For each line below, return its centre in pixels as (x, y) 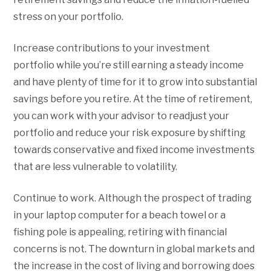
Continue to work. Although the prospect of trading (133, 198)
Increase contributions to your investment (112, 48)
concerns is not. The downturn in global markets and (134, 249)
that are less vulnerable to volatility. (96, 166)
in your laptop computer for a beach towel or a (120, 215)
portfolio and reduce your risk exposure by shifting (130, 132)
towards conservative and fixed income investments (134, 149)
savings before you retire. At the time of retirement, (133, 99)
